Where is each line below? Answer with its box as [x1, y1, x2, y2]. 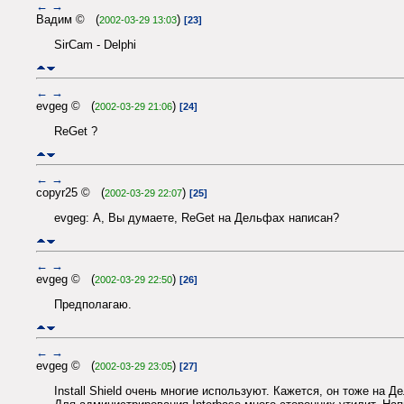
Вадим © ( [36, 13, 99, 27]
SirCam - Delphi [54, 38, 136, 52]
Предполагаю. [54, 298, 132, 312]
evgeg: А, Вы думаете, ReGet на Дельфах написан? [54, 211, 339, 225]
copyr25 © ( [36, 186, 105, 200]
